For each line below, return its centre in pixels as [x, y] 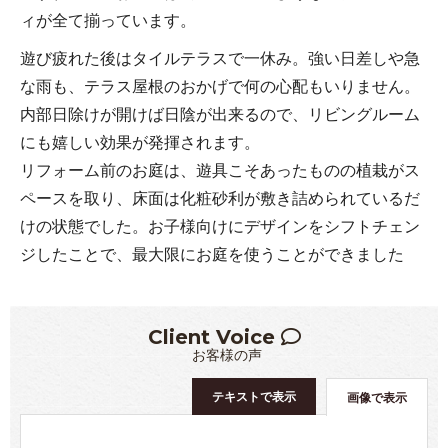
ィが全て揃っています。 [108, 19]
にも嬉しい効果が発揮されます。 [140, 141]
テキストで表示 [254, 395]
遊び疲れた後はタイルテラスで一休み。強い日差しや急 [220, 57]
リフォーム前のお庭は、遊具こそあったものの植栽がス [220, 169]
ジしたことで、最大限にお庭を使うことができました [212, 253]
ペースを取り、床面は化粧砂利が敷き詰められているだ [220, 197]
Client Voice [214, 336]
